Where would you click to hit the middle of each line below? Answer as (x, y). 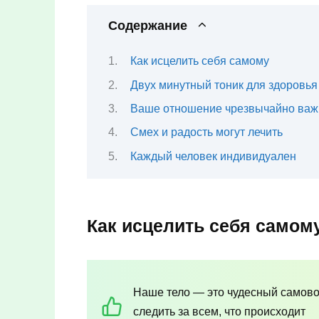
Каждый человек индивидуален (213, 156)
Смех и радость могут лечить (206, 132)
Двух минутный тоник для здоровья (224, 85)
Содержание (148, 25)
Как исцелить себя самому (199, 61)
